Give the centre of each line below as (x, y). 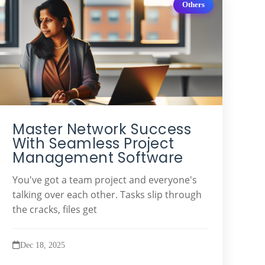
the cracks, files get (55, 209)
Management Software (98, 157)
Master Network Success (102, 129)
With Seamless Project (93, 143)
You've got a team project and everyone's (105, 180)
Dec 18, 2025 (43, 245)
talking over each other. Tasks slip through (107, 194)
